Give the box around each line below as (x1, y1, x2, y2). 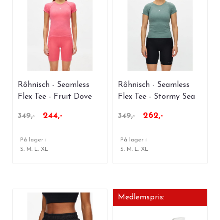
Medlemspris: (118, 193, 165, 201)
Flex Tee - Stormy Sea (118, 93, 195, 101)
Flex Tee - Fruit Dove (18, 93, 92, 101)
